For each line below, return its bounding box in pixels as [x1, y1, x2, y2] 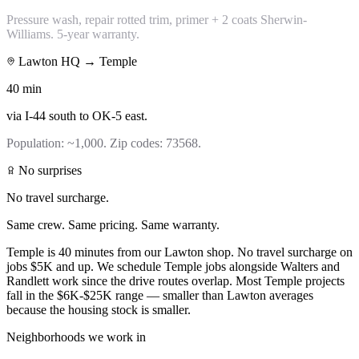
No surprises [15, 163, 82, 178]
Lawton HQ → [15, 54, 99, 69]
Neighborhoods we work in [6, 330, 146, 345]
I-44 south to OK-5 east [25, 109, 144, 123]
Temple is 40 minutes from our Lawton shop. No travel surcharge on [6, 245, 353, 260]
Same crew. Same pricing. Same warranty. [6, 218, 220, 232]
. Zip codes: [103, 136, 166, 151]
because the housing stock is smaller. [6, 303, 191, 317]
